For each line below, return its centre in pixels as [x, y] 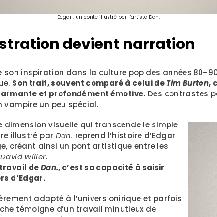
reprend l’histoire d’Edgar [124, 135]
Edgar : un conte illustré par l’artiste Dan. [108, 17]
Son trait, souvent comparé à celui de [89, 83]
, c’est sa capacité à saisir [111, 167]
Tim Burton [188, 83]
